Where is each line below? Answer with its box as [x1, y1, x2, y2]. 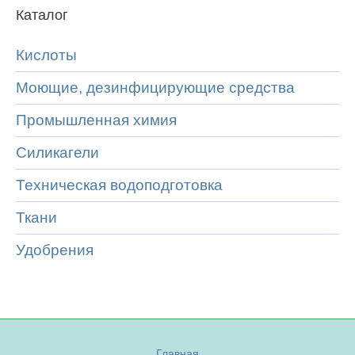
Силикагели [16, 144, 99, 161]
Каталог [16, 7, 68, 23]
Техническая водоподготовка [16, 177, 223, 193]
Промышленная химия [16, 112, 177, 128]
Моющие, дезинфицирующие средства [16, 79, 295, 96]
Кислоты [16, 47, 77, 63]
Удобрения [16, 242, 94, 258]
